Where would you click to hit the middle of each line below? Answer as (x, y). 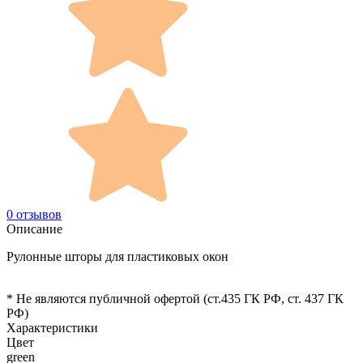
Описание (34, 228)
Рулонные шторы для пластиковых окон (117, 256)
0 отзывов (34, 214)
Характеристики (52, 327)
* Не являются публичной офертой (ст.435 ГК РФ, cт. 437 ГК (175, 298)
